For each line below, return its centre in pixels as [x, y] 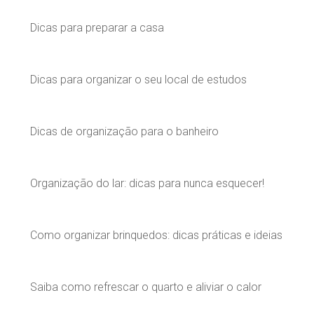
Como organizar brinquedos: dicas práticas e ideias [156, 235]
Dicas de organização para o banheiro [124, 131]
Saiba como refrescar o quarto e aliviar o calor [146, 287]
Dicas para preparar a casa [97, 27]
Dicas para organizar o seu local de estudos [138, 79]
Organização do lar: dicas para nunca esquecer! [147, 183]
